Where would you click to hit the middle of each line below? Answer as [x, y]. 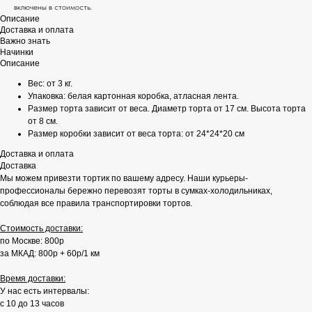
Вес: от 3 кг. [50, 84]
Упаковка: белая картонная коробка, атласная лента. [133, 96]
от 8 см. [43, 122]
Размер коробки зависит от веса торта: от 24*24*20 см [136, 134]
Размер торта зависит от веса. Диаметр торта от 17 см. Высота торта [167, 109]
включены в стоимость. [53, 7]
